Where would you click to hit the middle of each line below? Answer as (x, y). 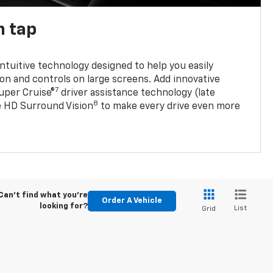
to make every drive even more (169, 106)
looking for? (63, 207)
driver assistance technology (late (137, 93)
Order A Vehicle (132, 201)
